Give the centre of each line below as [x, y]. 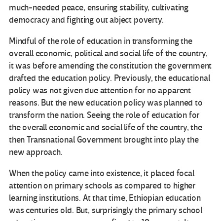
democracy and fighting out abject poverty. [86, 20]
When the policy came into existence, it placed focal [102, 173]
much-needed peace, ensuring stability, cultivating [99, 7]
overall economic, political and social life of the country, [108, 53]
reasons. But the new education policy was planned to [106, 103]
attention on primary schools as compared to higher [102, 185]
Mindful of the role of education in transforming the [101, 41]
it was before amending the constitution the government [110, 66]
